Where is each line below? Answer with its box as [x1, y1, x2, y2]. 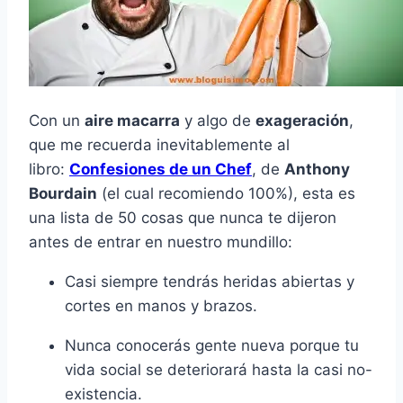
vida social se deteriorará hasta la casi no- [65, 361, 372, 380]
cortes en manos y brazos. [65, 297, 257, 316]
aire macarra [85, 112, 180, 130]
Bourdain [29, 184, 97, 203]
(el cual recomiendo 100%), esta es [97, 184, 355, 203]
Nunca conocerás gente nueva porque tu [65, 336, 359, 355]
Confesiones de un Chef [69, 160, 252, 179]
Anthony [284, 160, 350, 179]
